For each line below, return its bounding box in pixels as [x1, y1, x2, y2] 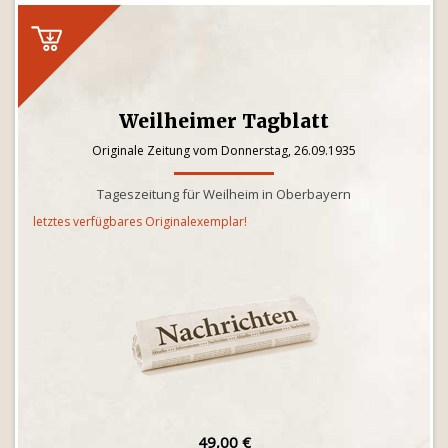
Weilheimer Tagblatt [119, 109, 329, 133]
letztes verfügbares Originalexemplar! [33, 213, 247, 230]
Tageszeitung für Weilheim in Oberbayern [97, 185, 351, 203]
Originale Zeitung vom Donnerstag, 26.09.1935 [92, 142, 356, 159]
